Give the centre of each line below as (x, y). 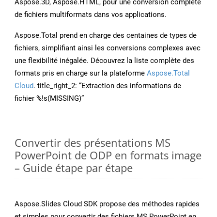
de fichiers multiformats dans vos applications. (91, 15)
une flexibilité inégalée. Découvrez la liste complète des (104, 61)
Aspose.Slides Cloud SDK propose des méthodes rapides (107, 204)
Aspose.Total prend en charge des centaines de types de (106, 36)
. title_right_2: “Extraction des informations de (107, 86)
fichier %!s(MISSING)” (49, 99)
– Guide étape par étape (74, 168)
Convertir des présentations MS (93, 143)
